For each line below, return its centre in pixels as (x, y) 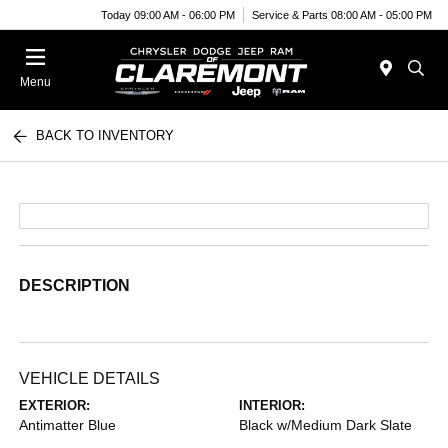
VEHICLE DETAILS (90, 378)
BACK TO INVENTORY (105, 135)
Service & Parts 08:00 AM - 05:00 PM (342, 14)
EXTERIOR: (55, 405)
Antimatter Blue (68, 425)
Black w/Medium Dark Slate (325, 425)
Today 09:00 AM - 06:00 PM (168, 14)
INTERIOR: (272, 405)
